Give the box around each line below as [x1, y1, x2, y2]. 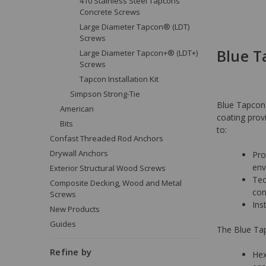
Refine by [50, 245, 92, 258]
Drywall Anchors [50, 147, 108, 159]
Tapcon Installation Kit [80, 73, 159, 84]
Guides [50, 218, 76, 229]
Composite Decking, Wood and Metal [50, 177, 182, 188]
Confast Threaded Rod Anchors [50, 132, 163, 144]
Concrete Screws [80, 6, 141, 17]
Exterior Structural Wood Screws [50, 162, 166, 173]
